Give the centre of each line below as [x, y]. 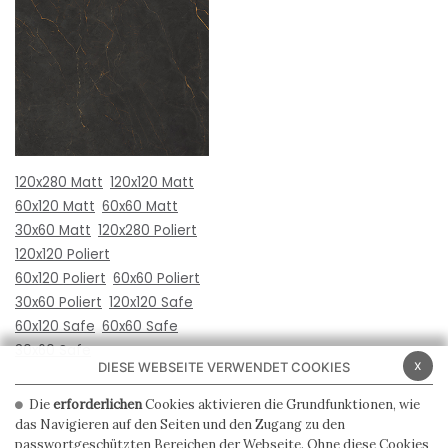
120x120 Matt [152, 182]
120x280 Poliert [147, 230]
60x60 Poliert [156, 278]
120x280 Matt [59, 182]
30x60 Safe [53, 350]
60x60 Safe [140, 326]
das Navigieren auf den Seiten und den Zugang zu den [180, 424]
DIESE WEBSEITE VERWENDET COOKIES [224, 367]
